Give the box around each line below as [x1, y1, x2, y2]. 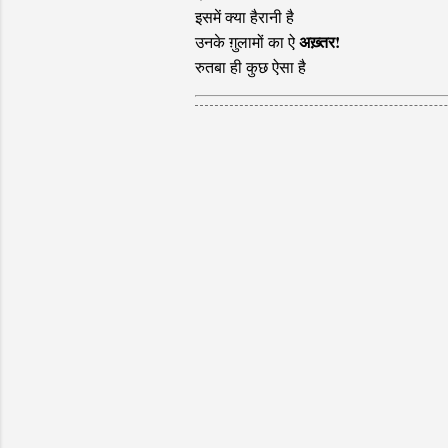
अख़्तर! [298, 30, 340, 54]
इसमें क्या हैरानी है [194, 6, 294, 28]
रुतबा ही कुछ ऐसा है [194, 56, 306, 78]
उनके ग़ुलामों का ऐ [194, 31, 299, 53]
